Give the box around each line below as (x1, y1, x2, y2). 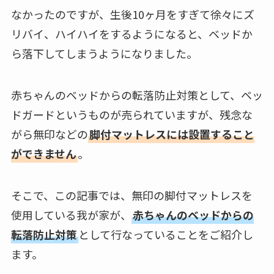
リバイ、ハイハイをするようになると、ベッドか (10, 25, 253, 42)
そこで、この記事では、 (10, 187, 131, 203)
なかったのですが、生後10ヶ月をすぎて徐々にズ (10, 6, 254, 22)
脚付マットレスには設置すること (89, 125, 254, 142)
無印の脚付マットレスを (131, 187, 253, 203)
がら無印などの (10, 125, 88, 142)
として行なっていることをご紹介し (78, 226, 253, 242)
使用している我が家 (10, 206, 109, 223)
